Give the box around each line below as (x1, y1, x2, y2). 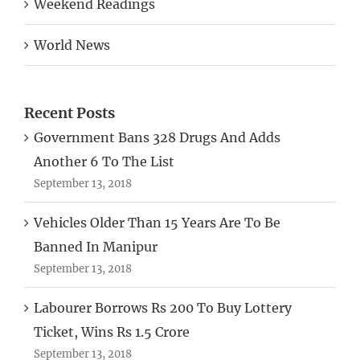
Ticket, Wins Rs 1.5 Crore (34, 324, 190, 341)
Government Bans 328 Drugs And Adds (34, 129, 280, 146)
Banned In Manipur (34, 239, 157, 256)
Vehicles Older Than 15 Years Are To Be (34, 215, 280, 231)
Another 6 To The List (34, 153, 174, 170)
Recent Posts (24, 103, 115, 122)
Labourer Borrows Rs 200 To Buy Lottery (34, 300, 292, 317)
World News (34, 36, 110, 53)
